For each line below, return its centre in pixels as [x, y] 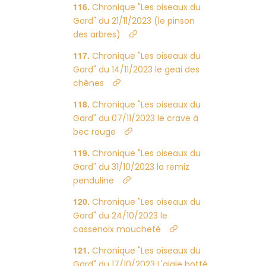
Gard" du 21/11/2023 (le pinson [134, 21]
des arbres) [97, 34]
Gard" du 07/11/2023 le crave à [136, 118]
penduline [94, 180]
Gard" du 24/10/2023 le [121, 216]
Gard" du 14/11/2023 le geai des [137, 69]
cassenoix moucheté [117, 229]
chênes [89, 83]
